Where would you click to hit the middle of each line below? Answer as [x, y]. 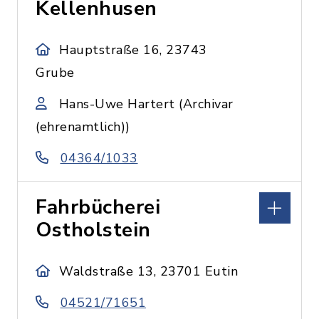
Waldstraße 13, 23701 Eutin [149, 271]
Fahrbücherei [98, 207]
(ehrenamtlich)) [83, 127]
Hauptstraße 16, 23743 [133, 50]
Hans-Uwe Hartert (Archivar [146, 104]
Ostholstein [93, 230]
